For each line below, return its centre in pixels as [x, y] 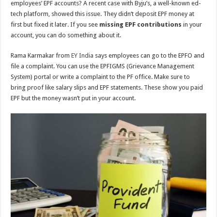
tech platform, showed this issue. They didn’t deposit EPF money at [103, 14]
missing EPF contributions [141, 24]
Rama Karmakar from [41, 55]
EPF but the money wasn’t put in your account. [73, 98]
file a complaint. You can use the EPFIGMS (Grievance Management [103, 66]
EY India [83, 55]
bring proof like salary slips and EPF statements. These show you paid [107, 87]
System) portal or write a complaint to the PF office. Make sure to [101, 77]
